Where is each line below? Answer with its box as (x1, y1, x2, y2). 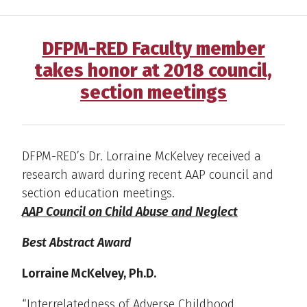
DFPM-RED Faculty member (42, 38, 265, 60)
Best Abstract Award (22, 235, 132, 251)
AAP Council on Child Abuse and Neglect (22, 204, 238, 220)
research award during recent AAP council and (22, 167, 273, 183)
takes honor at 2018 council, (35, 60, 272, 82)
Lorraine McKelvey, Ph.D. (22, 266, 156, 282)
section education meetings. (22, 186, 175, 201)
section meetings (80, 82, 227, 104)
